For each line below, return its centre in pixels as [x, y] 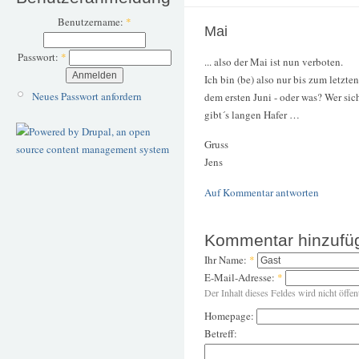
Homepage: [230, 316]
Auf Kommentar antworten [262, 193]
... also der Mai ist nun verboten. [274, 61]
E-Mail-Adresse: [241, 278]
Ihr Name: [227, 260]
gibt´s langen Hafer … [252, 114]
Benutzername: [91, 22]
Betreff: [221, 334]
